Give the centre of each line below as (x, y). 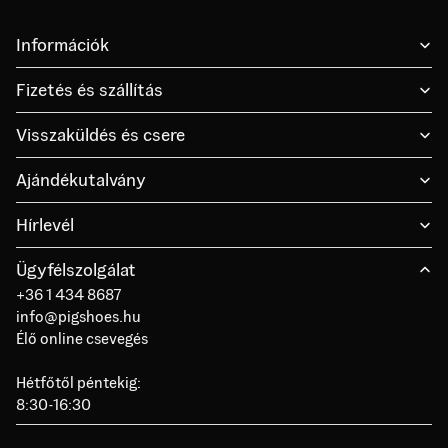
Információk (62, 44)
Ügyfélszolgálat (76, 269)
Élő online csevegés (82, 338)
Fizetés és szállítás (89, 89)
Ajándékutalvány (81, 179)
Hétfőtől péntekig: (78, 382)
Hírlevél (45, 224)
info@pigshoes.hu (78, 316)
